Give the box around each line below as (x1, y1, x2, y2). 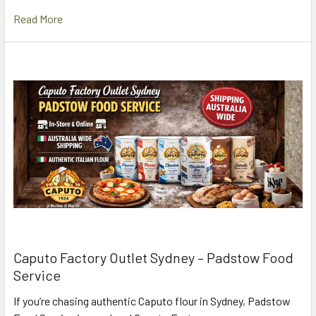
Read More (13, 12, 63, 26)
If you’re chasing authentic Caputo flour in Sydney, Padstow (13, 294, 291, 308)
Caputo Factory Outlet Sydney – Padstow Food (13, 249, 293, 267)
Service (13, 267, 61, 284)
